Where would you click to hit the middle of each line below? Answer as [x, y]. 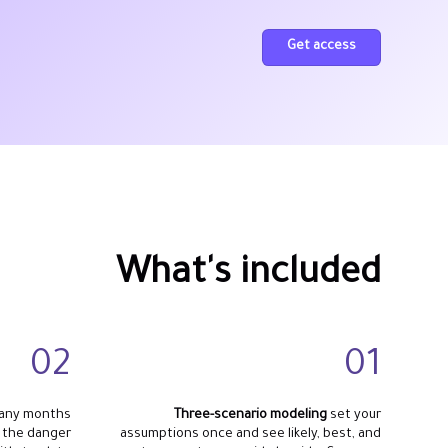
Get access [322, 46]
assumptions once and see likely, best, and [250, 434]
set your [353, 415]
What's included [248, 277]
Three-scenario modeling [250, 415]
